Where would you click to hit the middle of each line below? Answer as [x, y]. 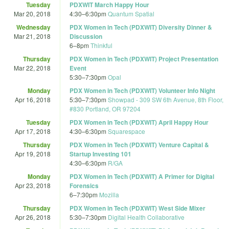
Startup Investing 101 [100, 154]
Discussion [86, 36]
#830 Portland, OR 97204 [105, 108]
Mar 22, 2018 [32, 67]
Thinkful [101, 45]
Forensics [84, 185]
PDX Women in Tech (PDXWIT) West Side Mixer [138, 208]
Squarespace [127, 131]
